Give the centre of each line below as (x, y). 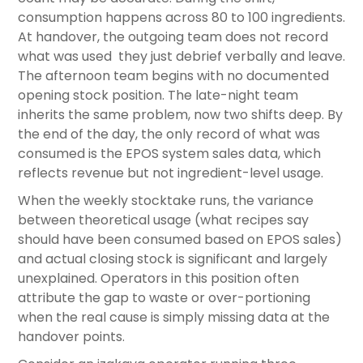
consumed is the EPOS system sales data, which (169, 154)
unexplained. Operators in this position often (158, 279)
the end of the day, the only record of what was (169, 135)
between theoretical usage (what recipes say (163, 220)
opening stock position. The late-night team (158, 96)
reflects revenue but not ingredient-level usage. (171, 173)
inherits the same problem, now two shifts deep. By (180, 115)
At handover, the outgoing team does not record (173, 37)
